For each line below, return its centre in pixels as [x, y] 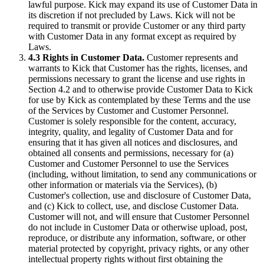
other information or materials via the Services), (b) [123, 185]
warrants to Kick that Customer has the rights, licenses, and [138, 68]
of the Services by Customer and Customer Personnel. [128, 110]
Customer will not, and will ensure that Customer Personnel [139, 217]
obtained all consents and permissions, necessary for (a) [131, 153]
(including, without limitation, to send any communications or [142, 174]
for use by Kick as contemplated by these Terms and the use [139, 100]
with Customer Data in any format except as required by [132, 36]
